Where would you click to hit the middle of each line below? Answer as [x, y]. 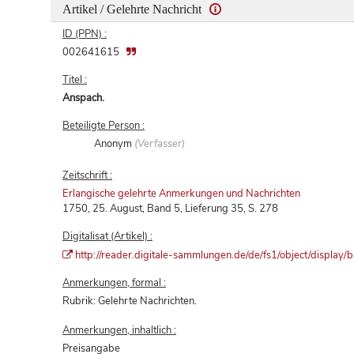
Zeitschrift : [87, 175]
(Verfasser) [160, 143]
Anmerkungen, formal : [114, 282]
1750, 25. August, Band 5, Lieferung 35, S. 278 [170, 208]
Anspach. [83, 98]
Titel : [75, 79]
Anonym [115, 143]
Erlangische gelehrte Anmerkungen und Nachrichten [181, 193]
